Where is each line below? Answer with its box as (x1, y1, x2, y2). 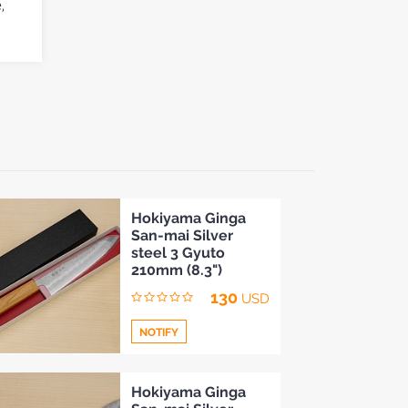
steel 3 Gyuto (130, 244, 225, 261)
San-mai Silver (130, 227, 233, 244)
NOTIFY (138, 326, 178, 339)
